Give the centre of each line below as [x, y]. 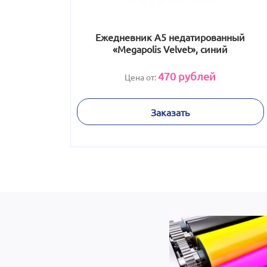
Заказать [170, 112]
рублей [196, 76]
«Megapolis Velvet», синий [170, 49]
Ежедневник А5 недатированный [170, 37]
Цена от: [141, 77]
